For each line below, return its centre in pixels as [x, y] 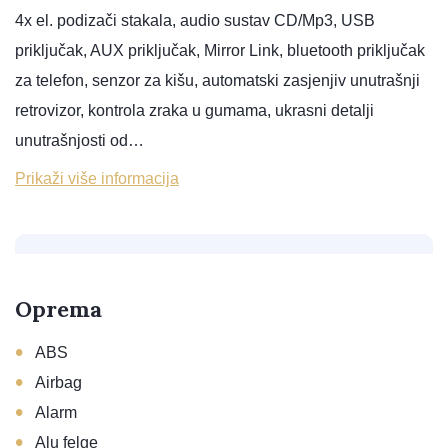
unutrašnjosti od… [79, 140]
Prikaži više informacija [97, 178]
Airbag [58, 382]
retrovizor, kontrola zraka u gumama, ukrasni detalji [194, 110]
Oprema [58, 309]
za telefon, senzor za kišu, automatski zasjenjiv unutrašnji [217, 80]
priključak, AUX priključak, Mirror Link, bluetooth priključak [220, 50]
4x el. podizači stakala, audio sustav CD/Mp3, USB [195, 20]
